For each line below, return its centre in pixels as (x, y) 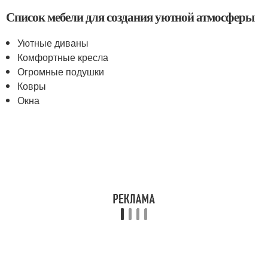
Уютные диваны (53, 43)
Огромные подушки (61, 71)
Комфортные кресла (63, 57)
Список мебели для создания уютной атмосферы (130, 17)
